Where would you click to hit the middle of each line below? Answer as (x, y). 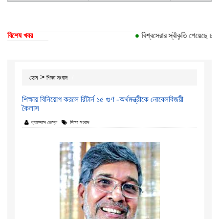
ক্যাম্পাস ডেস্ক (44, 122)
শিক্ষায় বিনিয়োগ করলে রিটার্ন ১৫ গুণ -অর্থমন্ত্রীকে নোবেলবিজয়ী (103, 100)
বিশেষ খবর (20, 36)
